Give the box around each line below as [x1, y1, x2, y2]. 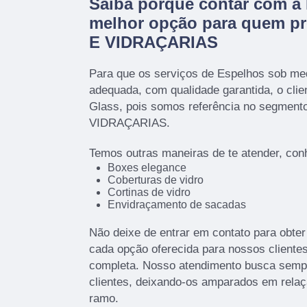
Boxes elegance [107, 162, 186, 174]
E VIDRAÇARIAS [89, 33, 218, 52]
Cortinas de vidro [107, 186, 191, 199]
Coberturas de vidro [107, 174, 204, 186]
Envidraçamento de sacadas [107, 199, 246, 211]
